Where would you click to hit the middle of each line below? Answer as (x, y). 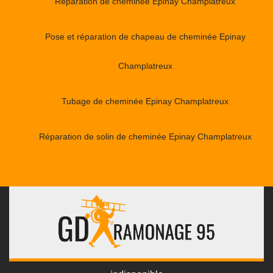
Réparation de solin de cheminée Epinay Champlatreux (145, 136)
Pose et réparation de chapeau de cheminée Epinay (145, 36)
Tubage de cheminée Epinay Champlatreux (145, 101)
